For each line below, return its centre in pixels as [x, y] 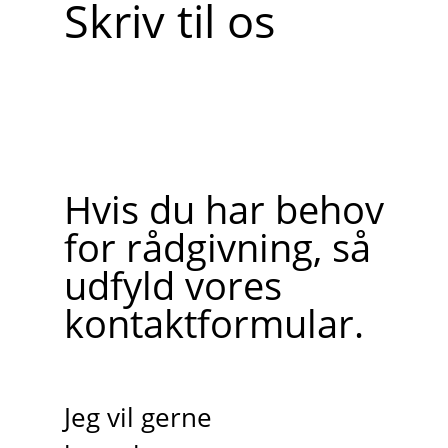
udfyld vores [172, 284]
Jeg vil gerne [137, 418]
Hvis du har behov [223, 208]
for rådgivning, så [217, 246]
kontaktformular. [213, 322]
